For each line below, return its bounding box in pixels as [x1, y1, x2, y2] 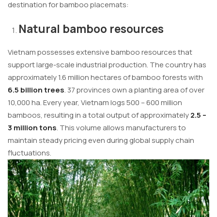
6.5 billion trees [8, 85, 64, 95]
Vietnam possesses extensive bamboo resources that [8, 47, 192, 58]
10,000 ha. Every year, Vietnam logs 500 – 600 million [8, 97, 182, 108]
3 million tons [8, 123, 57, 133]
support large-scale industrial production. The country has [8, 60, 206, 70]
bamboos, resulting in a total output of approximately [8, 110, 190, 121]
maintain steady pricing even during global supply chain [8, 135, 194, 146]
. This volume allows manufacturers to [57, 123, 186, 133]
